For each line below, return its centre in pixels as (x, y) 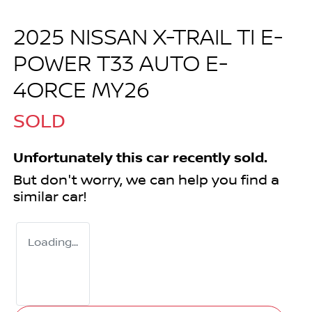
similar (38, 197)
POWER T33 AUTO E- (120, 65)
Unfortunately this (80, 158)
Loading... (53, 243)
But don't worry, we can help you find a (146, 181)
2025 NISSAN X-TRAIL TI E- (148, 39)
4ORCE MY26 (81, 92)
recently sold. (218, 158)
